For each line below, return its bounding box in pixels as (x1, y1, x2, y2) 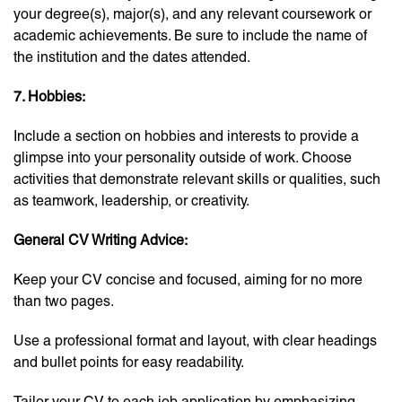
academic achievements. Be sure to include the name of (13, 27, 367, 45)
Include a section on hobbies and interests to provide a (13, 127, 359, 145)
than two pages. (13, 293, 114, 310)
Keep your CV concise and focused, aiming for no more (13, 271, 363, 289)
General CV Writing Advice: (13, 232, 188, 249)
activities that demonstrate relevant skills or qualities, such (13, 170, 380, 188)
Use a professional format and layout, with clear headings (13, 332, 377, 350)
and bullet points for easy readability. (13, 354, 244, 371)
